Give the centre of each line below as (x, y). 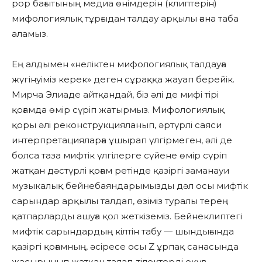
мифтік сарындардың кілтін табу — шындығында (123, 232)
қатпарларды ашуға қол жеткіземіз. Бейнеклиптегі (127, 216)
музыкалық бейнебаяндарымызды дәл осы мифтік (130, 186)
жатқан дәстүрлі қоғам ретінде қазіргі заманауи (120, 171)
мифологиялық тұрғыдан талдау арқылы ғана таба (125, 19)
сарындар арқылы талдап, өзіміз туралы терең (120, 201)
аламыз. (30, 34)
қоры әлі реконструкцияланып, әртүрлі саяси (117, 125)
